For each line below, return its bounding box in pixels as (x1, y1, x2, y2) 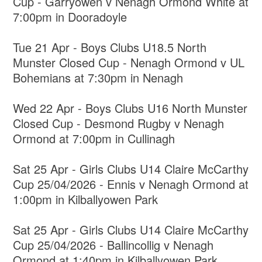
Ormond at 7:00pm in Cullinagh (13, 130, 196, 147)
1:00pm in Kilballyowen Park (13, 191, 158, 208)
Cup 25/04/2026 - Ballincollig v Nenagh (13, 236, 214, 254)
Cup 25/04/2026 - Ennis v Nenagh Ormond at (13, 175, 249, 193)
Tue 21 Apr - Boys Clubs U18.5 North (13, 39, 207, 56)
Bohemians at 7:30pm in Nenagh (13, 69, 184, 87)
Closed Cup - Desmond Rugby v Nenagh (13, 115, 225, 132)
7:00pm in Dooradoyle (13, 8, 149, 26)
